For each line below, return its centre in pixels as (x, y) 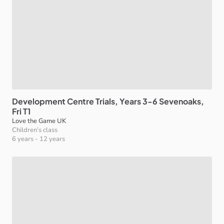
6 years (23, 139)
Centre (80, 101)
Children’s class (35, 130)
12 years (52, 139)
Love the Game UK (39, 121)
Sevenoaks (180, 101)
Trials (105, 101)
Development (39, 101)
